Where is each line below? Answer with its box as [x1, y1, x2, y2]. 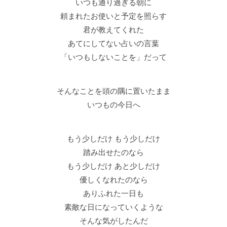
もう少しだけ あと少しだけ [67, 162, 160, 171]
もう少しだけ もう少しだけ [67, 134, 160, 143]
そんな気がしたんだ [79, 216, 148, 225]
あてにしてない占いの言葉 [68, 39, 159, 48]
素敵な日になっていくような [64, 203, 163, 212]
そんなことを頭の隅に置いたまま [56, 87, 171, 96]
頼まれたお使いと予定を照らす [60, 12, 167, 21]
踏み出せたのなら [83, 148, 144, 157]
